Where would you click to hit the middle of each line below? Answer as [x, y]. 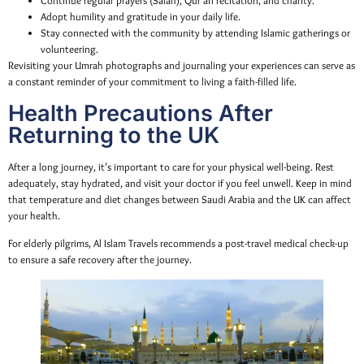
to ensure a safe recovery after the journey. [100, 260]
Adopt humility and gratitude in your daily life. [141, 17]
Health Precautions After [141, 113]
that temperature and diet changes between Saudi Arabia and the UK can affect [180, 199]
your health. [34, 215]
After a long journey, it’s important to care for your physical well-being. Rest [171, 167]
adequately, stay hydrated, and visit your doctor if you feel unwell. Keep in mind [180, 183]
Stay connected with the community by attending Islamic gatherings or [195, 33]
